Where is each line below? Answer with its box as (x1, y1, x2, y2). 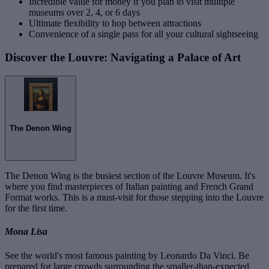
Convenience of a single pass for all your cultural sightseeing (29, 29, 258, 40)
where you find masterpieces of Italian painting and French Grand (5, 181, 253, 192)
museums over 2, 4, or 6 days (29, 7, 140, 18)
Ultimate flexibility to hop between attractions (29, 18, 201, 29)
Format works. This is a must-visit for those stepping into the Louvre (5, 192, 264, 203)
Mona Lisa (5, 226, 47, 237)
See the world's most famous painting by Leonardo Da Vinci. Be (5, 250, 249, 261)
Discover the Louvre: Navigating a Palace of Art (5, 51, 241, 64)
